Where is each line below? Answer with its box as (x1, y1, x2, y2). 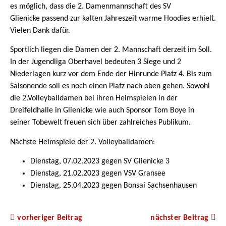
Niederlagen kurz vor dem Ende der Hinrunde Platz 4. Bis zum (10, 70, 212, 79)
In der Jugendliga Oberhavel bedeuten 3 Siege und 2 (10, 58, 181, 67)
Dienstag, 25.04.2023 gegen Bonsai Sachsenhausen (30, 182, 197, 190)
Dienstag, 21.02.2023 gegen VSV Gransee (30, 169, 165, 178)
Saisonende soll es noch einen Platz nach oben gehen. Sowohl (10, 82, 210, 91)
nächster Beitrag (150, 214, 211, 222)
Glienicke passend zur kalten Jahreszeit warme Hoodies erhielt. (10, 15, 216, 23)
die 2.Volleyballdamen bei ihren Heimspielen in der (10, 94, 178, 103)
